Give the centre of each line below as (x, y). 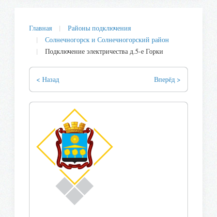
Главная (40, 28)
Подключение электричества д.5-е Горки (104, 51)
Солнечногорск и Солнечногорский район (107, 39)
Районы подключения (99, 28)
